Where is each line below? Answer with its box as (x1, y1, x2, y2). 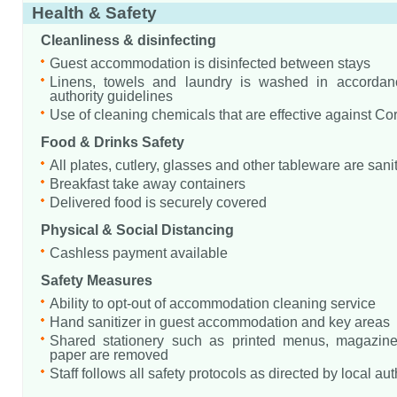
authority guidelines (50, 88, 173, 105)
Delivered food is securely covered (50, 194, 267, 211)
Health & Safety (32, 4, 157, 23)
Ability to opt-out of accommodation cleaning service (50, 295, 376, 312)
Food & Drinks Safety (41, 134, 184, 151)
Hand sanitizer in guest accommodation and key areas (50, 314, 390, 331)
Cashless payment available (50, 245, 228, 261)
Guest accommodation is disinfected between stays (50, 55, 370, 72)
